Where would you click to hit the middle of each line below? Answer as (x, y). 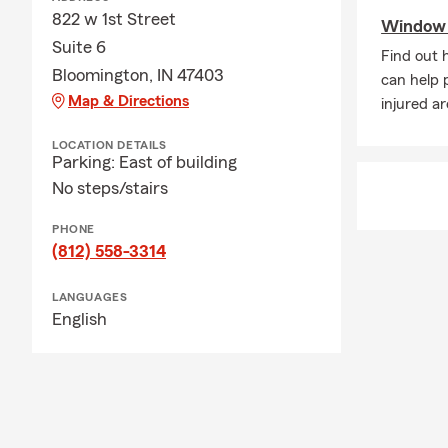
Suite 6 (79, 47)
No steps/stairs (110, 188)
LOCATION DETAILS (109, 145)
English (79, 319)
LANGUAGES (90, 297)
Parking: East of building (144, 162)
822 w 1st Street (114, 19)
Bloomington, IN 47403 (138, 75)
